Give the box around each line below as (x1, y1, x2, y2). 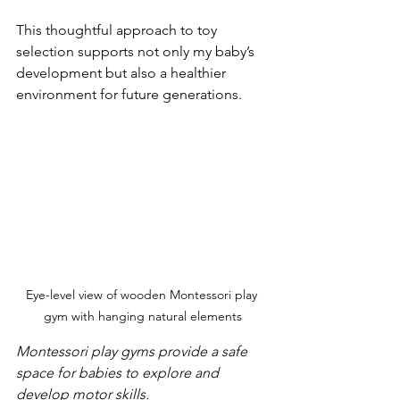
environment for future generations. (16, 86, 242, 104)
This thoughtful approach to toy (16, 21, 221, 39)
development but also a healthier (16, 64, 229, 82)
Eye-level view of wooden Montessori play (25, 286, 261, 303)
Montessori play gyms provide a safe (16, 342, 251, 360)
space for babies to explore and (16, 363, 222, 381)
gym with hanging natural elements (44, 307, 242, 324)
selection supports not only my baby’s (16, 43, 258, 61)
